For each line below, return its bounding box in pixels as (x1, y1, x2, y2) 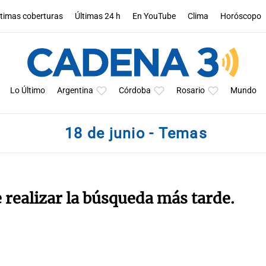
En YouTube (132, 11, 176, 21)
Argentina (56, 85, 93, 96)
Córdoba (118, 85, 151, 96)
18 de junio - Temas (65, 125, 207, 142)
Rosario (176, 85, 205, 96)
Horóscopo (220, 11, 262, 21)
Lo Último (9, 85, 45, 96)
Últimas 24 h (75, 11, 121, 21)
